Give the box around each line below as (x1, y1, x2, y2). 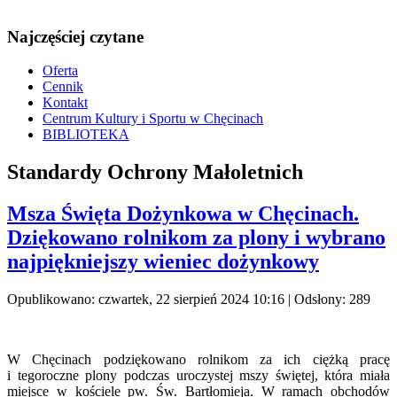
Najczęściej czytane (7, 27, 144, 46)
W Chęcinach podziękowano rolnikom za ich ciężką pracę (7, 352, 390, 368)
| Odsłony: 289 (284, 292, 370, 307)
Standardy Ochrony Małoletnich (7, 160, 303, 184)
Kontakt (43, 95, 88, 111)
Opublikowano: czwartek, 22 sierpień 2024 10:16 (7, 292, 284, 307)
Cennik (43, 79, 83, 95)
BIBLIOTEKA (43, 127, 129, 143)
